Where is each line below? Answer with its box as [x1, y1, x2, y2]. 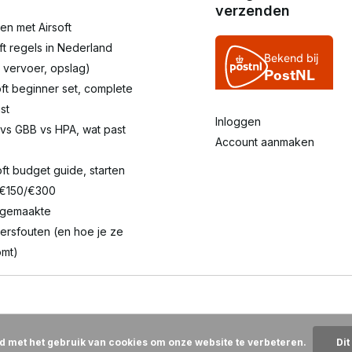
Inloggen [215, 115, 261, 129]
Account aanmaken [215, 135, 314, 149]
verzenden [215, 2, 290, 20]
